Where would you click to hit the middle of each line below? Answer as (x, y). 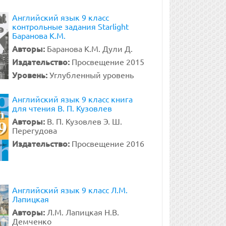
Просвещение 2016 (108, 143)
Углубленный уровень (91, 75)
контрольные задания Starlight (70, 26)
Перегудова (34, 130)
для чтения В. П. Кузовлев (62, 108)
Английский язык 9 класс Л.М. (70, 190)
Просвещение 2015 (108, 62)
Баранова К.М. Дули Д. (90, 48)
